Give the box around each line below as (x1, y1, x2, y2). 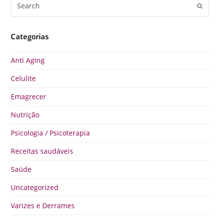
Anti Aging (11, 55, 45, 65)
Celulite (11, 74, 36, 83)
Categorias (11, 31, 49, 42)
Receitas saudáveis (11, 146, 74, 156)
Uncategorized (11, 183, 59, 192)
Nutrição (11, 110, 40, 120)
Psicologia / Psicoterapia (11, 128, 90, 138)
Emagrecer (11, 92, 47, 102)
